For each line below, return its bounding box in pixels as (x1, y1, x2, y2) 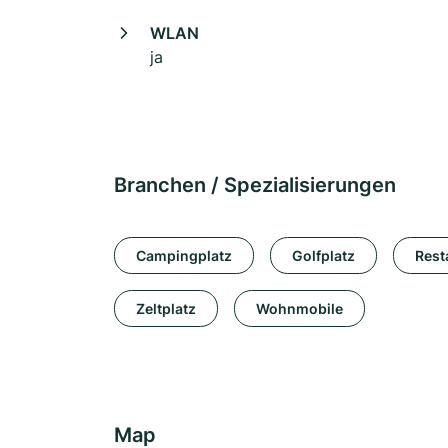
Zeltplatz (136, 299, 196, 317)
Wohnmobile (256, 299, 343, 317)
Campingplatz (136, 246, 232, 264)
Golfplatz (292, 246, 355, 264)
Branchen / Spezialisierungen (114, 173, 396, 197)
